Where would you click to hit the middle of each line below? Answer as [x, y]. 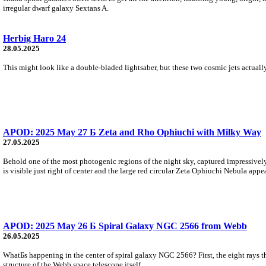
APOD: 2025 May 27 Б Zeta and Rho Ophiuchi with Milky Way [132, 132]
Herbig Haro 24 [34, 38]
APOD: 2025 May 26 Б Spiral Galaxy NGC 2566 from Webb [125, 226]
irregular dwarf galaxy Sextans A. [56, 8]
